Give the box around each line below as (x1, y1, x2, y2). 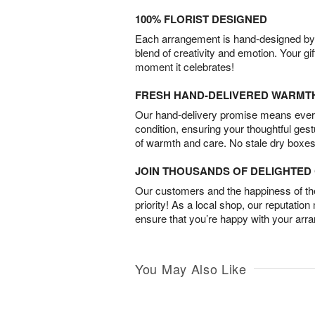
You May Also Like (135, 259, 247, 278)
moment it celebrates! (135, 59, 234, 75)
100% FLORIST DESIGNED (135, 11, 267, 27)
